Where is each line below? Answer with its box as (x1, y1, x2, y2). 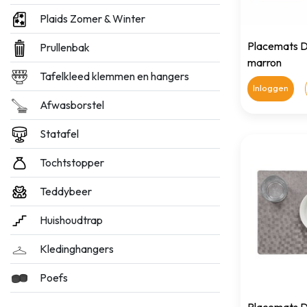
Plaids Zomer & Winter (40, 12, 146, 25)
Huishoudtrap (40, 213, 103, 227)
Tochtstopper (40, 156, 105, 169)
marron (247, 56, 282, 69)
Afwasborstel (40, 98, 105, 112)
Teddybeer (40, 184, 93, 198)
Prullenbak (40, 40, 90, 54)
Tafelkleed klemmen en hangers (40, 69, 190, 83)
